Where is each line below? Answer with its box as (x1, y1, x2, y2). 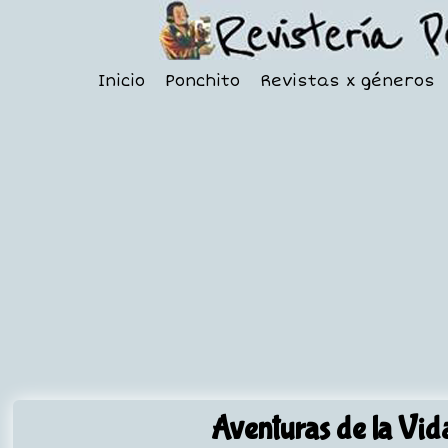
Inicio (97, 71, 145, 91)
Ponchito (164, 71, 240, 91)
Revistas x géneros (259, 71, 435, 91)
